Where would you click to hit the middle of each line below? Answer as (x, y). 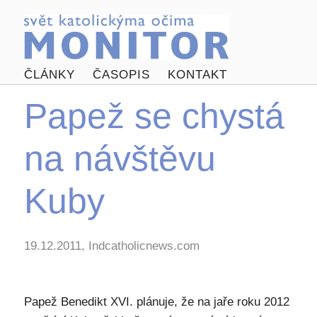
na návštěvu (120, 158)
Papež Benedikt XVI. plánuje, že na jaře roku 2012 (156, 302)
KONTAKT (197, 75)
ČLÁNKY (49, 75)
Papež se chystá (154, 116)
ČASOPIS (121, 75)
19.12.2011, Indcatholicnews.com (111, 246)
